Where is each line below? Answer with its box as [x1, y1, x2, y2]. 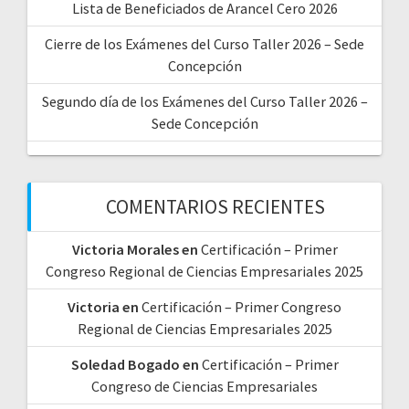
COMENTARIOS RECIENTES [106, 194, 325, 220]
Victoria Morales [71, 240, 179, 259]
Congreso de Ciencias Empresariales [91, 377, 318, 396]
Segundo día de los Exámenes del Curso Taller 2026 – [41, 92, 368, 111]
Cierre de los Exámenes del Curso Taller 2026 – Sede [45, 35, 364, 54]
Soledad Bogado [70, 355, 180, 374]
